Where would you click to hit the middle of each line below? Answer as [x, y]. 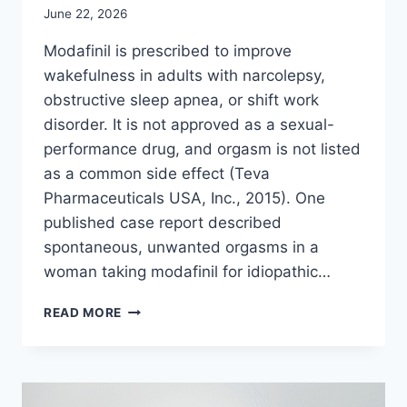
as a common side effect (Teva [157, 174]
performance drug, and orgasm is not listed [202, 149]
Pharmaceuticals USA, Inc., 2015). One [184, 199]
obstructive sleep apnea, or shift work [181, 100]
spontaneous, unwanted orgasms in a [181, 248]
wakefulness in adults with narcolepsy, [184, 76]
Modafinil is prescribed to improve [168, 51]
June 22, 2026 [85, 14]
